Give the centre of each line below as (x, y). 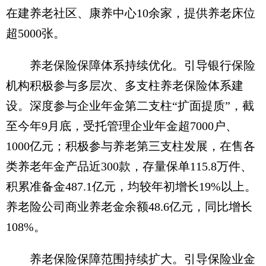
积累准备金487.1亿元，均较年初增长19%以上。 (131, 186)
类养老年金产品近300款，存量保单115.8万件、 (129, 166)
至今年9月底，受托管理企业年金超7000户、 (122, 126)
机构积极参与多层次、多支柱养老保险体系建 (125, 85)
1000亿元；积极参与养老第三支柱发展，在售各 (131, 146)
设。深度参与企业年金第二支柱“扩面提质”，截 (130, 105)
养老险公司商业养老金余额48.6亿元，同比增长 (129, 206)
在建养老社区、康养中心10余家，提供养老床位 (131, 13)
